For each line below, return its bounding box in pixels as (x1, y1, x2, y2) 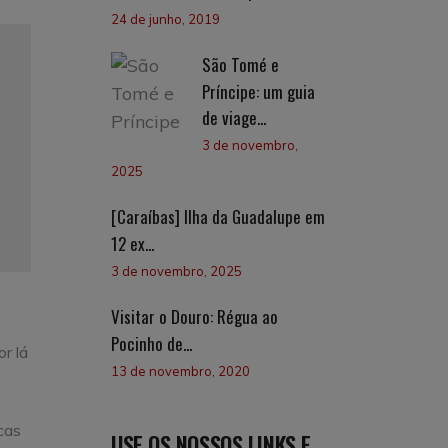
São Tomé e (202, 51, 279, 77)
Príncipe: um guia (202, 78, 315, 104)
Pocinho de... (111, 330, 192, 356)
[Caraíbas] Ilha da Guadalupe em (111, 203, 325, 229)
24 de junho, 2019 (111, 10, 220, 27)
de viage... (202, 104, 266, 130)
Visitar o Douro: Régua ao (111, 303, 278, 329)
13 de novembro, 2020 (111, 362, 250, 379)
